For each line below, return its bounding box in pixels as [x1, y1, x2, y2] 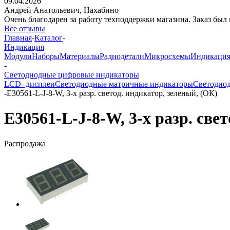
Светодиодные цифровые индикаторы [4, 70, 139, 79]
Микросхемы [144, 52, 190, 61]
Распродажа [4, 139, 46, 148]
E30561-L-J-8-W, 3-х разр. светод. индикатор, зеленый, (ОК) [7, 89, 217, 98]
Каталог [34, 33, 63, 42]
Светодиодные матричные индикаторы [55, 80, 193, 88]
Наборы [32, 52, 60, 61]
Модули [4, 52, 32, 61]
